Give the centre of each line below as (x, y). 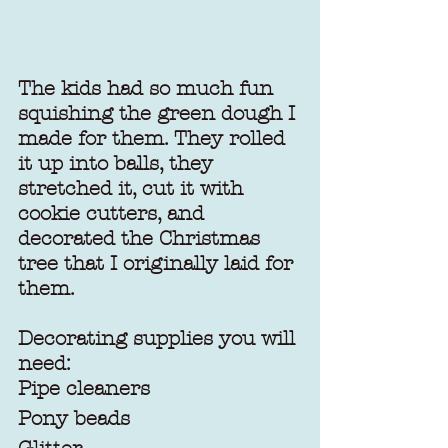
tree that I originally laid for (158, 263)
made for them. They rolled (154, 138)
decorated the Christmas (142, 238)
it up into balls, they (118, 163)
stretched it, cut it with (133, 188)
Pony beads (74, 418)
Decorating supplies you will (159, 338)
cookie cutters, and (114, 213)
